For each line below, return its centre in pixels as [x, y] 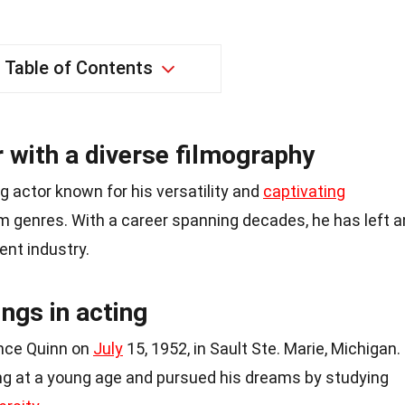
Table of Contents [78, 67]
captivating [304, 191]
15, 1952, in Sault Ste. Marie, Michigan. [262, 348]
